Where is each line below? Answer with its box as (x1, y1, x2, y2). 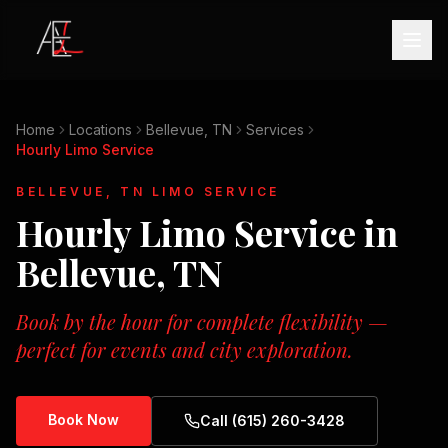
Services (246, 121, 304, 138)
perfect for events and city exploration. (16, 336, 353, 363)
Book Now (48, 411, 119, 428)
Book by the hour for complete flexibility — (16, 308, 388, 335)
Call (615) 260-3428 (200, 412, 345, 429)
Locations (69, 121, 132, 138)
